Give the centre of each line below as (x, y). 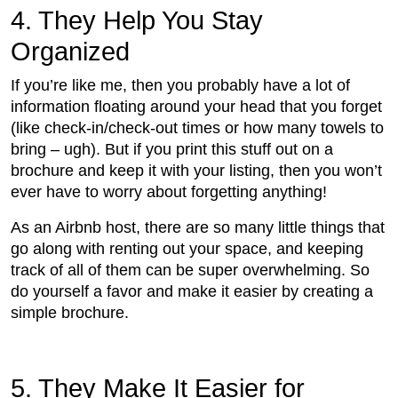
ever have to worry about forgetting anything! (171, 192)
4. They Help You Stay (137, 21)
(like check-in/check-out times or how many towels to (197, 128)
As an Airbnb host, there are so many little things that (198, 228)
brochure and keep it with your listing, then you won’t (196, 171)
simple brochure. (70, 313)
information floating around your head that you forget (196, 107)
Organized (70, 52)
